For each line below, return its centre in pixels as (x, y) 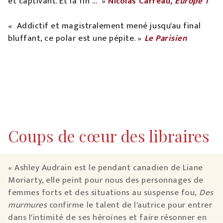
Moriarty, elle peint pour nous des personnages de (106, 180)
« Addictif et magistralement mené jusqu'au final (105, 26)
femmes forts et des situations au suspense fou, (104, 193)
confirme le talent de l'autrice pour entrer (130, 205)
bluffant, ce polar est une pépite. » (76, 39)
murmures (28, 205)
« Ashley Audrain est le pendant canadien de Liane (106, 168)
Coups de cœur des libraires (109, 136)
